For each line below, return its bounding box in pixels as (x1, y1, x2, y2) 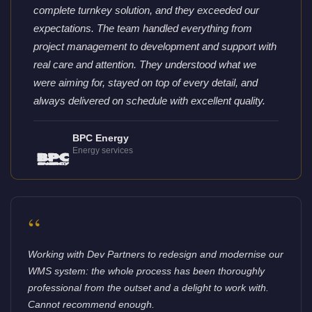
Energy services (72, 146, 133, 156)
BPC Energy (72, 133, 129, 144)
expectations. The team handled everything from (33, 22, 252, 35)
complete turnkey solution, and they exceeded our (33, 4, 259, 17)
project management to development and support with (33, 40, 276, 53)
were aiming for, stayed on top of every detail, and (33, 77, 258, 89)
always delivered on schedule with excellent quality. (33, 95, 265, 107)
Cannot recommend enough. (28, 299, 155, 311)
